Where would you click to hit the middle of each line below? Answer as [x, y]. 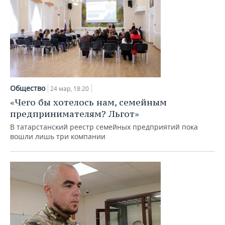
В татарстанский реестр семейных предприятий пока [104, 127]
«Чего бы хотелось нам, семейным [88, 102]
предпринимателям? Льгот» [75, 114]
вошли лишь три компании [58, 136]
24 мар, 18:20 [70, 89]
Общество [28, 88]
